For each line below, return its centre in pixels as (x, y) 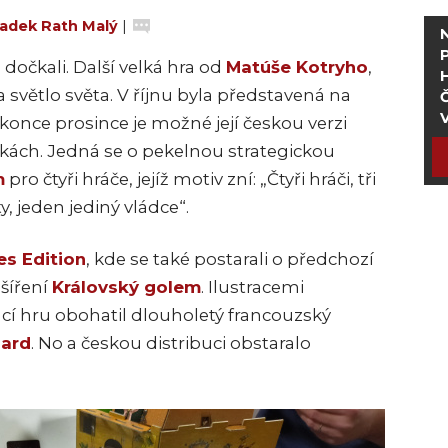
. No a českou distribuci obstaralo (171, 342)
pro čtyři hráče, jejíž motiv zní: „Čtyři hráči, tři (190, 178)
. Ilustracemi (252, 286)
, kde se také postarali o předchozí (230, 258)
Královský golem (126, 286)
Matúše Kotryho (297, 66)
